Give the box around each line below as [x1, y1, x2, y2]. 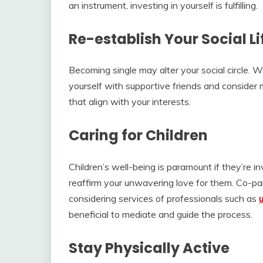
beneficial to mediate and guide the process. [69, 208, 252, 221]
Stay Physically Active [69, 238, 230, 258]
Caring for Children [69, 126, 208, 146]
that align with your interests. [69, 96, 191, 108]
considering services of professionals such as [69, 193, 259, 205]
